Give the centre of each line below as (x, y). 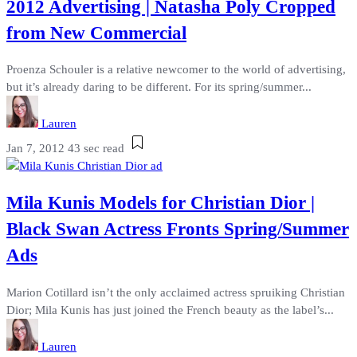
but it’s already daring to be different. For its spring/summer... (159, 87)
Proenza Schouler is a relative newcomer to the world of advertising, (176, 70)
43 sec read (96, 149)
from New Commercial (96, 33)
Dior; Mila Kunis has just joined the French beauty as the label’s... (170, 310)
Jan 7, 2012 (35, 149)
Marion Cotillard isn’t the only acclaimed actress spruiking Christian (176, 292)
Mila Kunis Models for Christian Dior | (161, 202)
